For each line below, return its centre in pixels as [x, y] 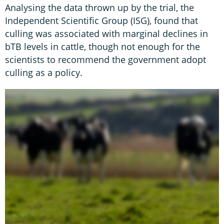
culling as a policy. [44, 72]
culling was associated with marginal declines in [106, 33]
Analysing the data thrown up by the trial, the [99, 7]
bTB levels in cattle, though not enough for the [102, 46]
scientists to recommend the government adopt [105, 59]
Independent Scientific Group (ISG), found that [101, 20]
